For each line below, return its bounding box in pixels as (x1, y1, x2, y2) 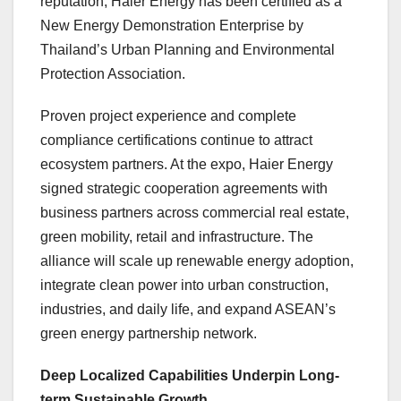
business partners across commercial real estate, (40, 205, 349, 221)
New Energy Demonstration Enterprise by (40, 18, 303, 34)
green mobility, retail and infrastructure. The (40, 229, 313, 245)
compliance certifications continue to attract (40, 132, 312, 149)
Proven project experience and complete (40, 108, 296, 124)
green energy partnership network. (40, 326, 260, 342)
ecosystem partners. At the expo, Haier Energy (40, 157, 333, 173)
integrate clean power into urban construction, (40, 277, 328, 294)
